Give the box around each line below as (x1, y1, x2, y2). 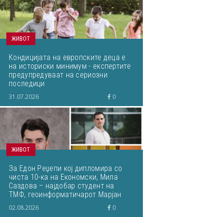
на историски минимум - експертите (9, 62, 131, 71)
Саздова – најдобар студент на (9, 181, 114, 190)
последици (9, 79, 45, 88)
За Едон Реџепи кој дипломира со (9, 164, 123, 173)
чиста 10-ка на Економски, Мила (9, 172, 118, 182)
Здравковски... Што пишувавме (9, 199, 115, 208)
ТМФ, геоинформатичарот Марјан (9, 190, 122, 199)
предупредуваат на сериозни (9, 70, 108, 79)
